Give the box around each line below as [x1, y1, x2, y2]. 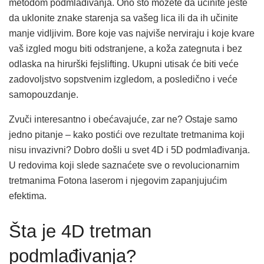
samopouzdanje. [9, 89, 78, 100]
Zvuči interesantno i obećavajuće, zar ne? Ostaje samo [9, 114, 237, 124]
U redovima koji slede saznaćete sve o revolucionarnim [9, 160, 239, 170]
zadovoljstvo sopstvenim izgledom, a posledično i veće [9, 74, 237, 84]
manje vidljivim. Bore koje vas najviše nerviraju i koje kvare [9, 28, 255, 38]
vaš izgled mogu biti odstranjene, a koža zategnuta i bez [9, 43, 242, 54]
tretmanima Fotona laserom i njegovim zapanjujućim [9, 175, 227, 186]
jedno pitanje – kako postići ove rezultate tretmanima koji [9, 129, 245, 140]
